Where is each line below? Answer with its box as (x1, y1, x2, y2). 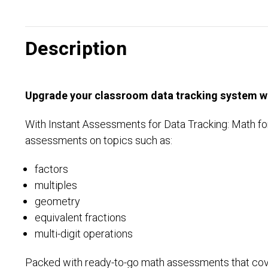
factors (35, 162, 69, 178)
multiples (35, 178, 78, 194)
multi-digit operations (35, 226, 133, 242)
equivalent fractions (35, 210, 127, 226)
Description (25, 35, 127, 63)
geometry (35, 194, 81, 210)
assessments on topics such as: (25, 133, 173, 149)
